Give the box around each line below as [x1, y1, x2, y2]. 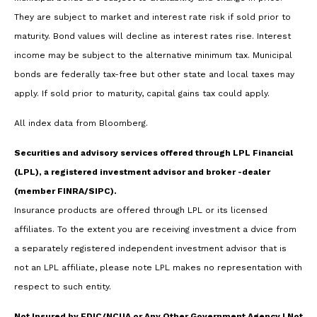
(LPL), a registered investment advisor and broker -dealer [14, 167, 270, 178]
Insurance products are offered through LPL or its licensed [14, 205, 267, 216]
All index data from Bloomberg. [14, 118, 148, 129]
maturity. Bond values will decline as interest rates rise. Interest [14, 31, 291, 42]
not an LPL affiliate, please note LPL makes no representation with [14, 263, 302, 273]
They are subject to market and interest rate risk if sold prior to [14, 12, 291, 23]
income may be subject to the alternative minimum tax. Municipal [14, 50, 292, 61]
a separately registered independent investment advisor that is [14, 243, 287, 254]
